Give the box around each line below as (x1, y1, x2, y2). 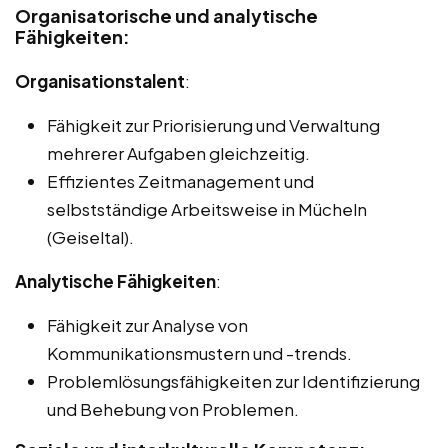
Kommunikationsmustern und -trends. (47, 342, 352, 365)
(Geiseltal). (47, 226, 134, 249)
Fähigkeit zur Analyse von (47, 314, 248, 337)
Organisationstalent (15, 70, 185, 93)
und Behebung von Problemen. (47, 398, 299, 421)
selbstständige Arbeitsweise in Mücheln (47, 198, 367, 221)
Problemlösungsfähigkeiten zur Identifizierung (47, 370, 420, 393)
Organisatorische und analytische (15, 4, 318, 28)
